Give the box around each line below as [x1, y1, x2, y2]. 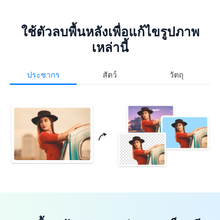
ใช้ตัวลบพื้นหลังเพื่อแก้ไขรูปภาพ [21, 22, 199, 40]
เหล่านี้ [91, 38, 129, 56]
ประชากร [27, 69, 60, 80]
